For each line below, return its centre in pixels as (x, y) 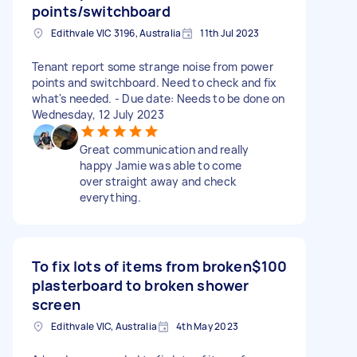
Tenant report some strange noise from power (153, 66)
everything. (110, 197)
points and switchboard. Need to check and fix (155, 82)
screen (56, 304)
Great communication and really (165, 149)
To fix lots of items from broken (142, 266)
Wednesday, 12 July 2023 (98, 114)
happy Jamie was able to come (161, 165)
